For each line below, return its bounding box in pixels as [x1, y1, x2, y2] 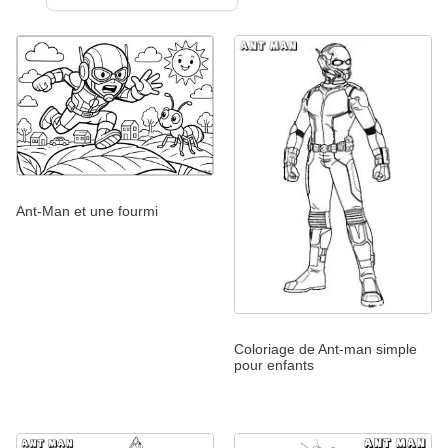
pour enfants [234, 357, 314, 374]
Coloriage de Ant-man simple [234, 341, 417, 358]
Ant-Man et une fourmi [16, 202, 158, 219]
